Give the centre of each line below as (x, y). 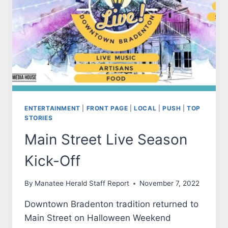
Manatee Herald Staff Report (82, 183)
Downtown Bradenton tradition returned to (111, 204)
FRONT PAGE (107, 108)
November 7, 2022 (170, 183)
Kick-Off (52, 161)
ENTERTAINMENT (52, 108)
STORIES (39, 118)
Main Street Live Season (106, 139)
